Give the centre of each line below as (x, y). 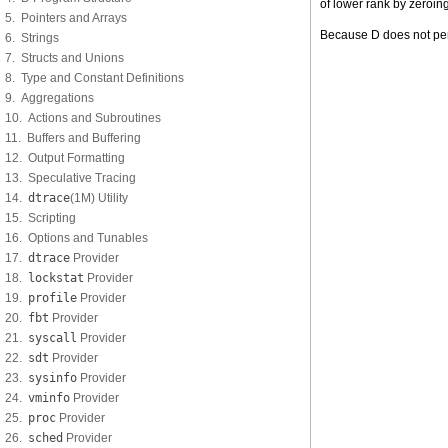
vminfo (49, 398)
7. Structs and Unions (64, 58)
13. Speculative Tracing (70, 178)
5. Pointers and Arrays (66, 18)
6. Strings (32, 38)
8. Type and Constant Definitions (94, 78)
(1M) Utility (99, 198)
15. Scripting (40, 218)
